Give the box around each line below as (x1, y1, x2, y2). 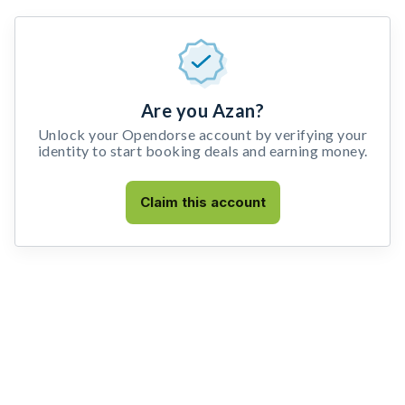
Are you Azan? (140, 99, 265, 121)
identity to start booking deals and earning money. (37, 142, 368, 159)
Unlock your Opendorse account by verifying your (37, 126, 368, 143)
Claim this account (139, 193, 266, 211)
